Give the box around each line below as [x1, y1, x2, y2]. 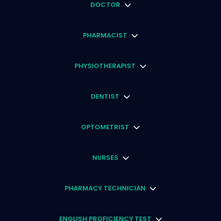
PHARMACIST [83, 31, 127, 40]
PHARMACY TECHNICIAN [65, 184, 146, 193]
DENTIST [91, 92, 119, 102]
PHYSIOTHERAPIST [74, 61, 136, 71]
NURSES [92, 153, 118, 163]
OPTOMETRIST [81, 122, 129, 132]
